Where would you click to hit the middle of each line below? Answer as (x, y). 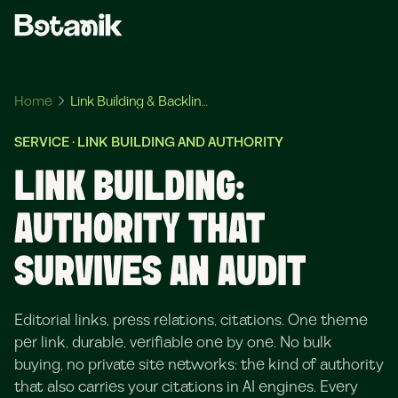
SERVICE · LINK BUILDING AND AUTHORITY (149, 142)
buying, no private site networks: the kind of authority (199, 365)
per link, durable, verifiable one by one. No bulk (173, 342)
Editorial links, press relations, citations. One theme (191, 320)
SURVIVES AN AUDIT (160, 274)
